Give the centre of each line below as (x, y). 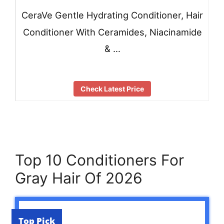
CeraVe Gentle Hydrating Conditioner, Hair (112, 15)
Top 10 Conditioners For (99, 160)
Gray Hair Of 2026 (79, 178)
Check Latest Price (112, 89)
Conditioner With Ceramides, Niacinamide (112, 32)
